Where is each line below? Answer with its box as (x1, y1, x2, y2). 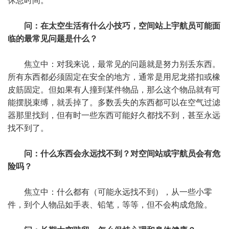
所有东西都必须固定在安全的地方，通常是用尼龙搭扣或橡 (8, 73, 220, 81)
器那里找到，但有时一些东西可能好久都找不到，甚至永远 (8, 111, 220, 120)
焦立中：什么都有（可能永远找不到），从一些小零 (24, 188, 212, 196)
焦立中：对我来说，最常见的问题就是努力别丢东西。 (24, 60, 220, 68)
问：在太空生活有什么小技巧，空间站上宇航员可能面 (24, 21, 220, 30)
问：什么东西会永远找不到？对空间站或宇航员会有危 (24, 149, 220, 158)
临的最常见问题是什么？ (8, 34, 98, 43)
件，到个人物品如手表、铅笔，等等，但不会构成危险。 (8, 200, 212, 209)
